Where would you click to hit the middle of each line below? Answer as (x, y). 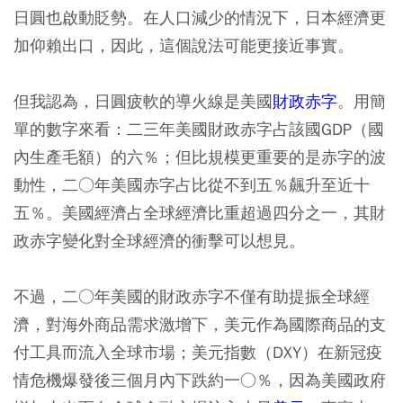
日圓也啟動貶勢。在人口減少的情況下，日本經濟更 (200, 17)
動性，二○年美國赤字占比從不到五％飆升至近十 (192, 184)
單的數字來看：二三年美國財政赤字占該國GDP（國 (199, 129)
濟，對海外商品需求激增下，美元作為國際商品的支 (200, 324)
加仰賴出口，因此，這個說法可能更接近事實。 (184, 45)
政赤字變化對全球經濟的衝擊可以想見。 (159, 240)
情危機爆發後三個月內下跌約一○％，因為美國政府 (200, 380)
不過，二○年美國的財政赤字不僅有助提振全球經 (192, 296)
